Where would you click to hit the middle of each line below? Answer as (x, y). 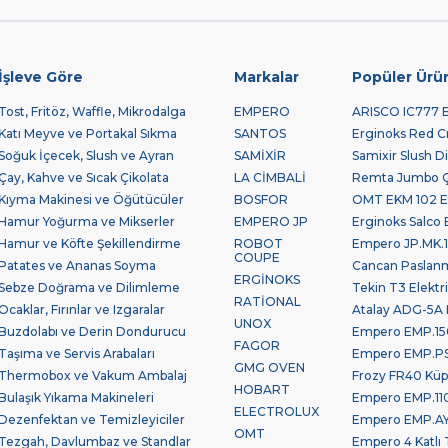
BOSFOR (261, 200)
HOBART (262, 390)
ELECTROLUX (277, 412)
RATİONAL (268, 302)
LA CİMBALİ (270, 178)
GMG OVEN (270, 368)
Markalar (267, 77)
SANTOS (260, 134)
